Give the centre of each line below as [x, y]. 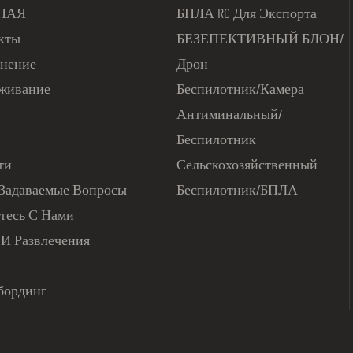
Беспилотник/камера [240, 88]
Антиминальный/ [229, 113]
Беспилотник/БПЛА [237, 189]
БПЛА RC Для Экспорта [247, 12]
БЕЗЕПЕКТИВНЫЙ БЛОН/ [260, 37]
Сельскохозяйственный [247, 163]
